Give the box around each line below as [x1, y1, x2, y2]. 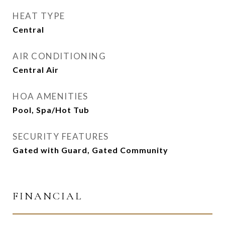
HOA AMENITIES [13, 91, 88, 101]
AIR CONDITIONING [13, 51, 106, 61]
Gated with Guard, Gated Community [13, 145, 168, 155]
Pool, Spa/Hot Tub [13, 105, 89, 115]
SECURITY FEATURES [13, 131, 109, 142]
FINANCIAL [13, 190, 82, 202]
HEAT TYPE [13, 11, 65, 21]
